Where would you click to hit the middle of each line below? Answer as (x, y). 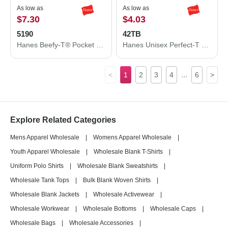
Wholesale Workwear (40, 209)
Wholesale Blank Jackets (45, 194)
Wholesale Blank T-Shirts (128, 152)
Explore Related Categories (63, 120)
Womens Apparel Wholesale (132, 137)
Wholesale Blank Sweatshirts (118, 166)
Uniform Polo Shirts (37, 166)
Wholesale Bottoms (110, 209)
